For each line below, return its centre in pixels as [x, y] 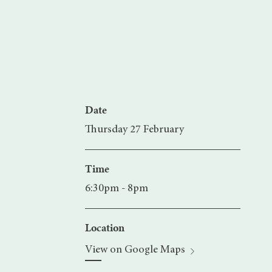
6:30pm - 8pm [117, 189]
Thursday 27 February [134, 130]
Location [105, 228]
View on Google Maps [135, 250]
